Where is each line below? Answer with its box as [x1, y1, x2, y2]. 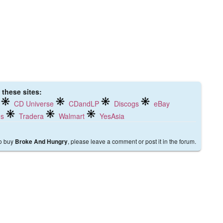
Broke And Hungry [15, 137, 68, 146]
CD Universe [14, 99, 54, 109]
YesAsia [100, 111, 124, 121]
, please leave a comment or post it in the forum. [68, 137, 196, 145]
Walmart [59, 111, 85, 121]
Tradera [19, 111, 44, 121]
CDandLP [69, 99, 99, 109]
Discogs [114, 99, 139, 109]
